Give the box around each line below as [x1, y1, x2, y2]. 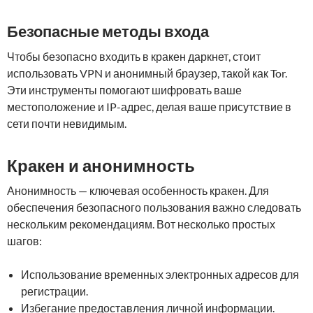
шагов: [7, 234, 42, 247]
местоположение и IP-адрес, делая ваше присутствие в [7, 100, 291, 113]
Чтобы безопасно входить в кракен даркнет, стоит [7, 50, 261, 63]
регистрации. [21, 284, 88, 298]
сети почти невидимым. [7, 117, 126, 130]
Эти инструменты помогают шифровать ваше [7, 83, 242, 96]
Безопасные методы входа [7, 22, 209, 41]
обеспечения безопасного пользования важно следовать [7, 201, 301, 214]
